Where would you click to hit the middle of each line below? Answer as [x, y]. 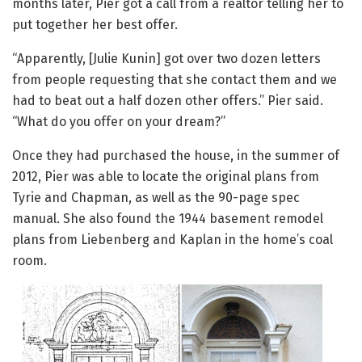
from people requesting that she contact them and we [175, 80]
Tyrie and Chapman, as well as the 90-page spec [156, 198]
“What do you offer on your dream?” [119, 122]
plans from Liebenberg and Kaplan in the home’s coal [173, 240]
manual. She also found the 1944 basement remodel [168, 219]
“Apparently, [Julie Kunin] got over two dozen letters [166, 59]
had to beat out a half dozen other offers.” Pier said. [168, 101]
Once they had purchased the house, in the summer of [176, 156]
